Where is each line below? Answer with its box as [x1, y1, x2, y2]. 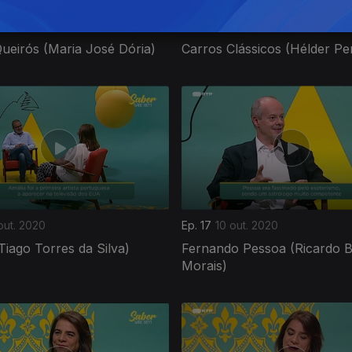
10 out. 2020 [215, 218, 278, 232]
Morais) [181, 257, 227, 273]
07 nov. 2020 [214, 18, 283, 32]
